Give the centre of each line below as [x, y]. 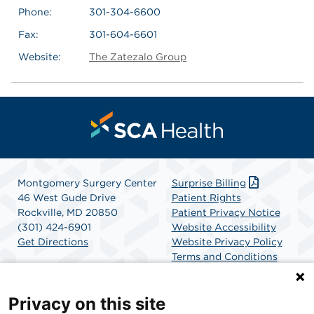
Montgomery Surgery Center [87, 183]
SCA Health [199, 271]
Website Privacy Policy [227, 241]
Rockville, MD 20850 [68, 212]
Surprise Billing [209, 183]
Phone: [35, 12]
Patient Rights [206, 197]
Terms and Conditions [224, 256]
